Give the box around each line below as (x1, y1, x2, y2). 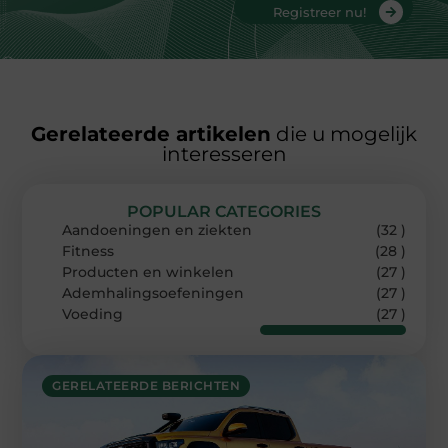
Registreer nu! (272, 3, 366, 20)
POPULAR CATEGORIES (127, 202, 321, 222)
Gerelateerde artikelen (31, 122, 271, 147)
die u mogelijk (271, 122, 417, 147)
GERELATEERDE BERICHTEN (52, 378, 241, 394)
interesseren (161, 142, 287, 167)
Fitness (62, 242, 115, 261)
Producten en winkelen (62, 263, 235, 282)
